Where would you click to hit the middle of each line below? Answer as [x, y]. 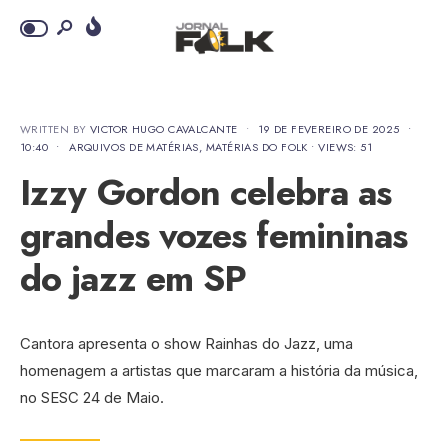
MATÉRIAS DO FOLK [256, 147]
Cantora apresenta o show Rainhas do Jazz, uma [186, 343]
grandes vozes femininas [214, 235]
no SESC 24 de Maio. [92, 397]
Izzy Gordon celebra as [206, 192]
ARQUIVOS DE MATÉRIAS [134, 147]
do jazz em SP [133, 278]
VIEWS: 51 [345, 147]
